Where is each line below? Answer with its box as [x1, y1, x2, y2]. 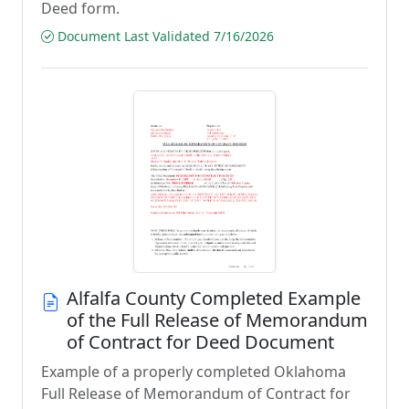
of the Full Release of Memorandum [67, 308, 368, 332]
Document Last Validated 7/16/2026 [54, 27, 274, 45]
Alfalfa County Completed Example [67, 286, 361, 310]
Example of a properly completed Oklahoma [41, 362, 346, 382]
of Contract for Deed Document [67, 330, 334, 354]
